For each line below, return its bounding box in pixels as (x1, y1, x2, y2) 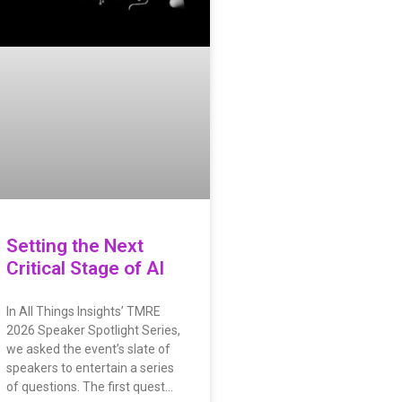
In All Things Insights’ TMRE (5, 303, 161, 319)
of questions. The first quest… (5, 379, 173, 394)
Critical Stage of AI (5, 257, 164, 279)
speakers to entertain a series (5, 360, 174, 375)
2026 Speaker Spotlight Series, (5, 322, 180, 337)
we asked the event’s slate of (5, 341, 170, 356)
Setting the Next (5, 234, 144, 257)
